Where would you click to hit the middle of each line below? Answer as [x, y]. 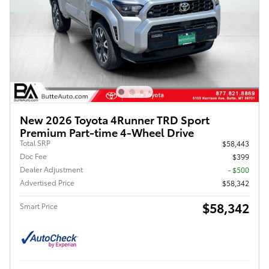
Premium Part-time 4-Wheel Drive [107, 131]
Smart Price [39, 205]
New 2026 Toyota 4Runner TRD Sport [115, 119]
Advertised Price [47, 182]
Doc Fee [33, 156]
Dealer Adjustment [51, 169]
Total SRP [35, 142]
